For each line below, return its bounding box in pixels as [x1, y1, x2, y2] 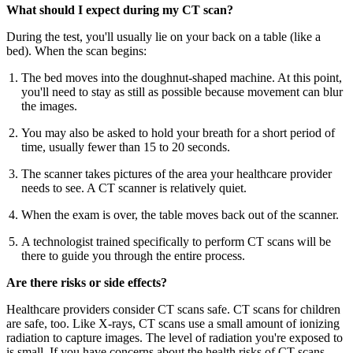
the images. [21, 98, 78, 113]
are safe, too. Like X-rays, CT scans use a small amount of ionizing [6, 316, 340, 330]
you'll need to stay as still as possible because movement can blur [21, 84, 344, 98]
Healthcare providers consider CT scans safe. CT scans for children [6, 302, 340, 316]
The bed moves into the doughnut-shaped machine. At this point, [21, 70, 343, 84]
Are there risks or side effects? [6, 275, 167, 289]
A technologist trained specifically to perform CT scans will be [21, 234, 332, 248]
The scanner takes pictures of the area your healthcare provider [21, 166, 333, 180]
